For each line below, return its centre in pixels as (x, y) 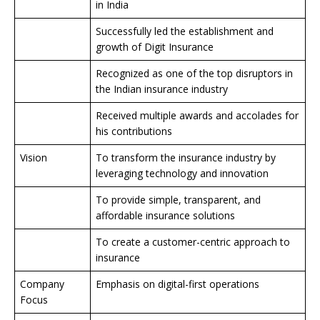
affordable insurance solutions (165, 215)
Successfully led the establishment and (185, 31)
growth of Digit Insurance (155, 47)
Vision (34, 157)
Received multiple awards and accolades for (197, 115)
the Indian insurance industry (162, 89)
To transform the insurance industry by (186, 157)
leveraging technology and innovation (182, 173)
